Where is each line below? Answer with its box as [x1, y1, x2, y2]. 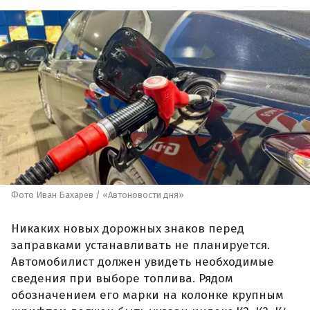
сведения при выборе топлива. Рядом [11, 271, 233, 286]
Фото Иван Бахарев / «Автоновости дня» [11, 189, 184, 200]
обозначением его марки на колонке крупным [11, 288, 284, 303]
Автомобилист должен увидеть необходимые [11, 255, 274, 270]
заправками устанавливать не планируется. [11, 238, 270, 253]
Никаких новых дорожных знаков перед [11, 221, 244, 237]
